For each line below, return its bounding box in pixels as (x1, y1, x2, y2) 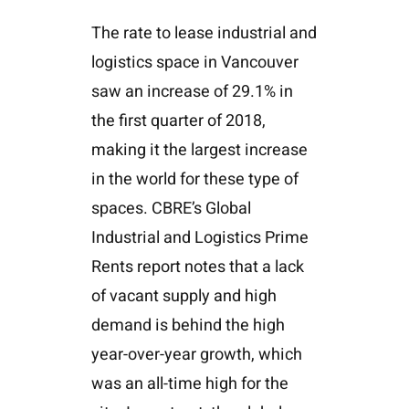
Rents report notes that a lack (90, 254, 304, 279)
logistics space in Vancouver (90, 49, 299, 75)
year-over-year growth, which (90, 341, 302, 367)
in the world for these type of (90, 166, 299, 192)
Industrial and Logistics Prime (90, 225, 309, 250)
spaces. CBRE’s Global (90, 195, 251, 221)
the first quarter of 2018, (90, 108, 266, 133)
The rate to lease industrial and (90, 20, 317, 46)
